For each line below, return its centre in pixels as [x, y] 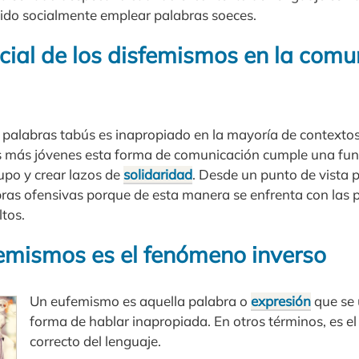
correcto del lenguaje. [95, 341]
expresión [281, 301]
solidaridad [158, 175]
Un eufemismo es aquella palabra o [140, 301]
